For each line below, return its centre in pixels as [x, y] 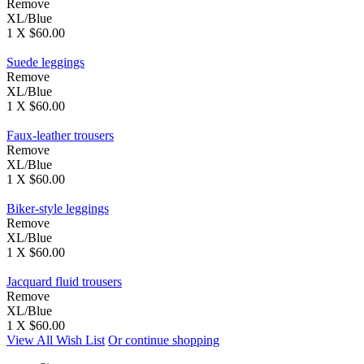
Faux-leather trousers [60, 136]
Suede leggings [45, 63]
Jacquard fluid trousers [64, 282]
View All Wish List [56, 340]
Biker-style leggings [58, 209]
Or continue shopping [164, 340]
